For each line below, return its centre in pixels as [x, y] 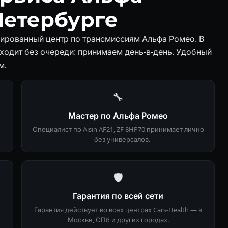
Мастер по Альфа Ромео [118, 115]
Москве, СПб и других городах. [118, 220]
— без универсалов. [118, 139]
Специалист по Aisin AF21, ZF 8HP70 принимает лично [118, 129]
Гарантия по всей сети [118, 196]
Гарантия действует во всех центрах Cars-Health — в [118, 209]
